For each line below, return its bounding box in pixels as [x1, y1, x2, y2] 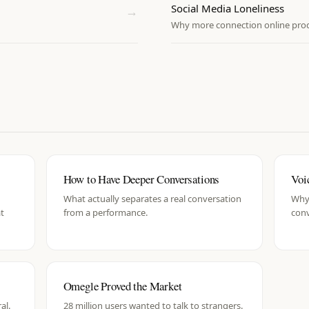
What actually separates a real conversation [63, 192, 241, 205]
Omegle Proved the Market [63, 278, 182, 294]
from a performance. [63, 206, 148, 219]
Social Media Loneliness [171, 1, 284, 15]
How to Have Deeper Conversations [63, 171, 220, 187]
